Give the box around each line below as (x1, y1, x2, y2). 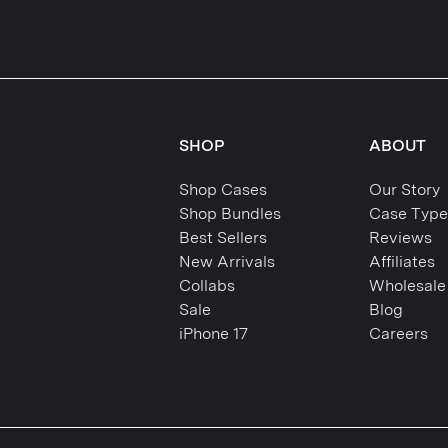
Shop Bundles (179, 204, 281, 224)
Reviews (369, 228, 432, 248)
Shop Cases (179, 180, 267, 200)
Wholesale (369, 276, 446, 296)
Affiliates (369, 252, 435, 272)
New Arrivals (179, 252, 275, 272)
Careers (369, 324, 428, 344)
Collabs (179, 276, 235, 296)
